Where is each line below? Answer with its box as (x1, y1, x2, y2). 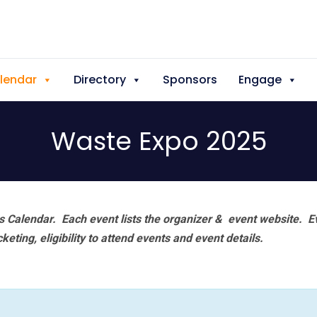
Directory (74, 71, 126, 88)
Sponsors (163, 71, 217, 88)
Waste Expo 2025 (50, 123, 267, 159)
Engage (238, 71, 282, 88)
